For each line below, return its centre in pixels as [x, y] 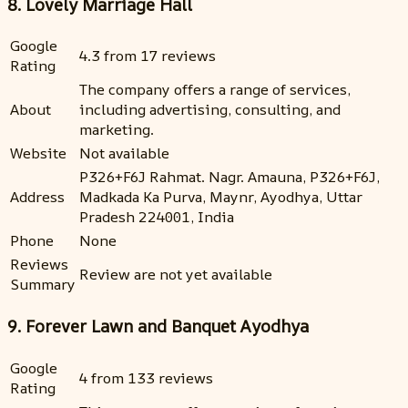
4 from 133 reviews [146, 377]
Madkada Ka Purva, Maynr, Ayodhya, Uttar [221, 197]
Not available [124, 153]
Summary [43, 285]
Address [37, 197]
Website [38, 153]
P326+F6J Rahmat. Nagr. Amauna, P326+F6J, [229, 177]
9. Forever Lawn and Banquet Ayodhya [158, 326]
